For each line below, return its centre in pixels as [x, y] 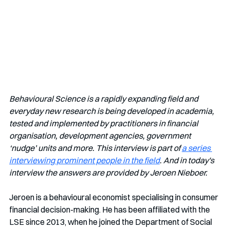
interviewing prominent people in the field [84, 160]
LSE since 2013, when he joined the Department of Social [111, 222]
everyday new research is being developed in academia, [112, 111]
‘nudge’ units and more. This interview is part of [95, 148]
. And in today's [188, 160]
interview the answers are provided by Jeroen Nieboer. [108, 172]
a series [197, 148]
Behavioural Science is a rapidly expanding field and [104, 98]
